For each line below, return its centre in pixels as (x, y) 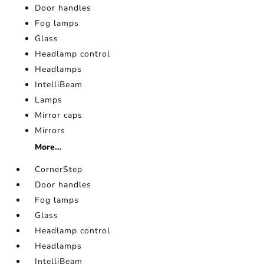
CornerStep (59, 170)
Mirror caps (59, 115)
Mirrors (50, 131)
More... (49, 147)
